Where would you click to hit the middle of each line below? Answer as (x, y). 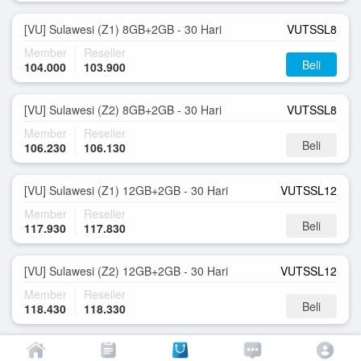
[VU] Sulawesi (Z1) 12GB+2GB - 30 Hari (126, 190)
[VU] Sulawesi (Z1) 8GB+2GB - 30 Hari (123, 29)
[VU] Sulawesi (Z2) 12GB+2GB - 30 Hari (126, 271)
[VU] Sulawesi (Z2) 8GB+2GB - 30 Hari (123, 110)
